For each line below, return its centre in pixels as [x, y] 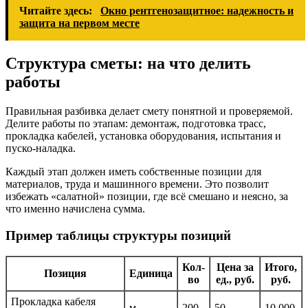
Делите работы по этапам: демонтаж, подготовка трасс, [136, 123]
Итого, [281, 267]
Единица [151, 274]
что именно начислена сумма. [75, 208]
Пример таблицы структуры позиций [118, 235]
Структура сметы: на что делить [128, 64]
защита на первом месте [79, 23]
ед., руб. [235, 280]
